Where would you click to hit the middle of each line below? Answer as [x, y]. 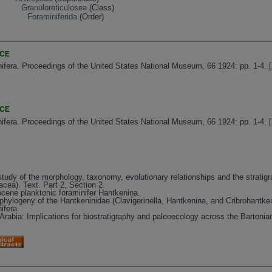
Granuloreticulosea [54, 7]
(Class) [101, 7]
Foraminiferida [53, 16]
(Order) [91, 16]
